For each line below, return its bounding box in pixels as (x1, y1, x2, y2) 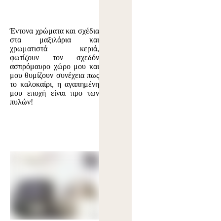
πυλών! (10, 98, 33, 107)
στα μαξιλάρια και (10, 36, 100, 44)
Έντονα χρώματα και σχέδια (10, 27, 100, 36)
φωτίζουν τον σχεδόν (10, 53, 100, 62)
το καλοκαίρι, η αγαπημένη (10, 80, 100, 89)
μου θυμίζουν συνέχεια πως (10, 71, 100, 80)
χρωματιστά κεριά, (10, 44, 100, 53)
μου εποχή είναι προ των (10, 89, 100, 98)
